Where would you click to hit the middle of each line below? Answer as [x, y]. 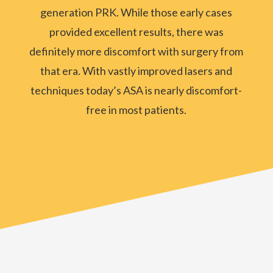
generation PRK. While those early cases [136, 12]
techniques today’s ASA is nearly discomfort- [136, 90]
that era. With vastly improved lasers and [136, 71]
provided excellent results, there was [136, 32]
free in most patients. [136, 110]
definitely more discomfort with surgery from [136, 51]
